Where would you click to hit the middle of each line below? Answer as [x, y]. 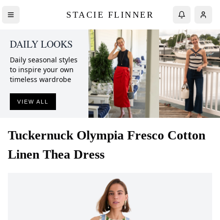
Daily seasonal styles [44, 60]
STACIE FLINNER [110, 14]
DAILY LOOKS [41, 44]
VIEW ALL [33, 102]
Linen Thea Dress [56, 154]
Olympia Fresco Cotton [141, 135]
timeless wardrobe [41, 79]
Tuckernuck [41, 135]
